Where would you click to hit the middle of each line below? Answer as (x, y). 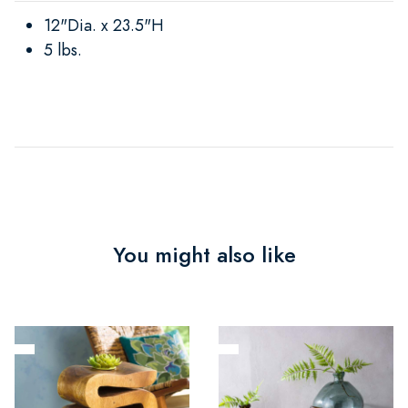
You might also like (204, 255)
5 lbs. (63, 49)
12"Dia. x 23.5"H (104, 25)
